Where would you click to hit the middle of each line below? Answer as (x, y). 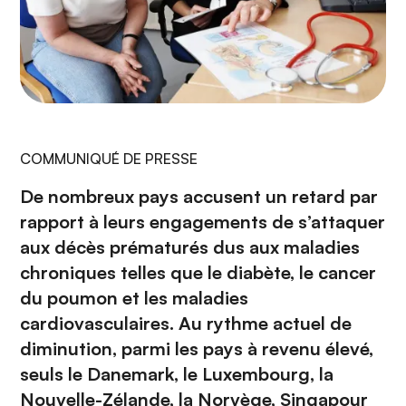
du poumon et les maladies (134, 298)
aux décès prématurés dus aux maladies (190, 247)
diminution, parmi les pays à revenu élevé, (197, 349)
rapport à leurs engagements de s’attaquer (203, 222)
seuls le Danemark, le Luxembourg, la (177, 374)
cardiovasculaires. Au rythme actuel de (186, 324)
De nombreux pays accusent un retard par (199, 197)
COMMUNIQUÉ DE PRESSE (109, 159)
